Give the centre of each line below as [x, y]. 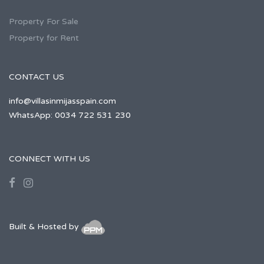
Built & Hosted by [45, 227]
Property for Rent [44, 38]
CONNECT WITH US [49, 159]
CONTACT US [37, 77]
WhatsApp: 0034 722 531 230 [70, 115]
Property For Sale [44, 22]
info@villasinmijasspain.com [62, 101]
